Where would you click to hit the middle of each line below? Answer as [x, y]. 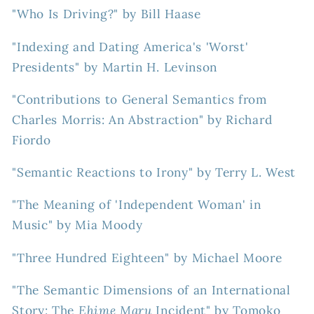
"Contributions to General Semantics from [139, 99]
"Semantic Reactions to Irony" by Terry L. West [154, 173]
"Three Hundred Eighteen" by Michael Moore [147, 258]
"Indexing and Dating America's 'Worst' [130, 47]
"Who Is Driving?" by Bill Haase [107, 14]
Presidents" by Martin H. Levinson [115, 67]
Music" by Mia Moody [77, 225]
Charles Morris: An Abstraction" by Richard [142, 120]
